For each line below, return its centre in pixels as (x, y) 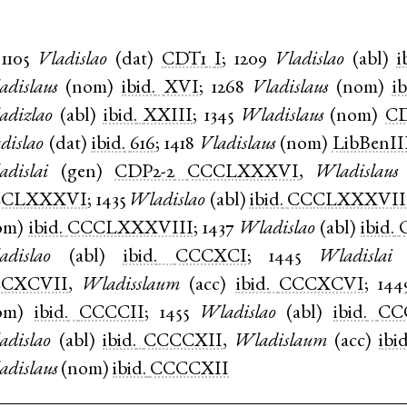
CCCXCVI (321, 285)
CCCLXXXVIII (130, 229)
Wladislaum (281, 342)
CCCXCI (211, 257)
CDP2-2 (145, 173)
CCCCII (111, 313)
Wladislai (357, 257)
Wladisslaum (131, 285)
